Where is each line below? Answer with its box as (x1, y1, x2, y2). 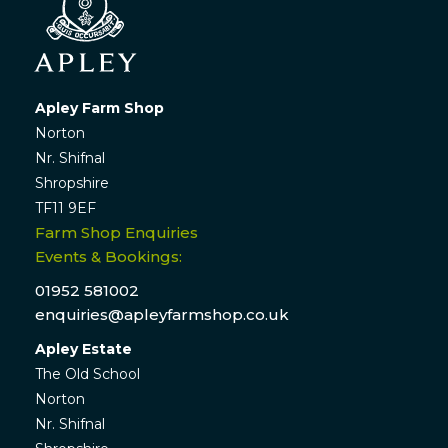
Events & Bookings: (34, 246, 182, 266)
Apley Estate (34, 339, 132, 358)
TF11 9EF (34, 198, 96, 217)
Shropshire (34, 173, 109, 192)
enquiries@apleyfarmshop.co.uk (34, 304, 289, 324)
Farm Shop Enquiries (34, 222, 198, 242)
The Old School (34, 364, 140, 383)
